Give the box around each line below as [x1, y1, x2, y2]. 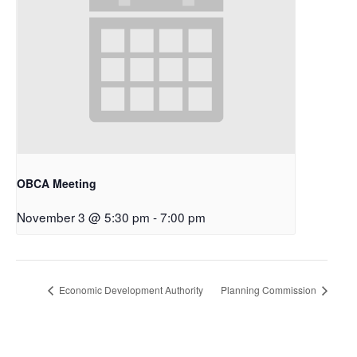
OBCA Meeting [17, 175, 96, 191]
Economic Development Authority [57, 283, 203, 297]
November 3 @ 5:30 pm [17, 207, 150, 226]
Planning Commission [221, 283, 319, 297]
